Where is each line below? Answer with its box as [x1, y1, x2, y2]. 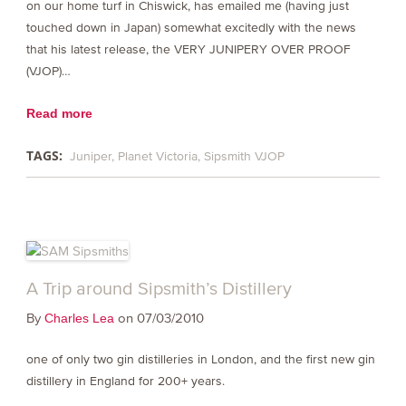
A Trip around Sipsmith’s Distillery [25, 278, 292, 299]
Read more [25, 105, 92, 121]
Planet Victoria [117, 149, 198, 163]
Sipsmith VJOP [203, 149, 285, 163]
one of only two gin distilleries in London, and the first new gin [25, 353, 375, 367]
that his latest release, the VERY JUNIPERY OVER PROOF [25, 42, 351, 56]
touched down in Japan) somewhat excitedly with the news [25, 20, 356, 34]
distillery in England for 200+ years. [25, 374, 228, 389]
